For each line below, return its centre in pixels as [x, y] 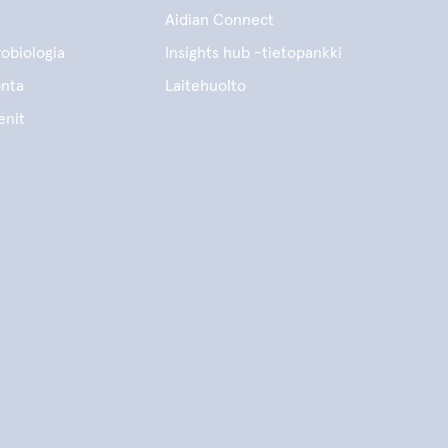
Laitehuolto [205, 86]
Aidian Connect [219, 20]
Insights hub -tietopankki [253, 53]
